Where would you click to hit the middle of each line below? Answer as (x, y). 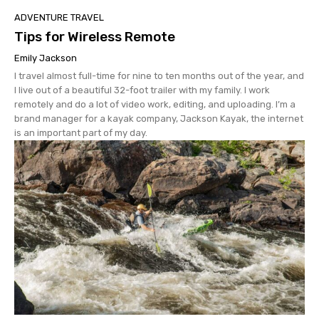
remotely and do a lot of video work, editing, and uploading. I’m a (155, 105)
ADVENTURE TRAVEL (59, 18)
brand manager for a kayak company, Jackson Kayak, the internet (159, 119)
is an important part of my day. (81, 133)
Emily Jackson (46, 58)
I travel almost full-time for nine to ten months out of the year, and (159, 76)
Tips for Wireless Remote (95, 37)
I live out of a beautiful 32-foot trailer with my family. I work (142, 90)
